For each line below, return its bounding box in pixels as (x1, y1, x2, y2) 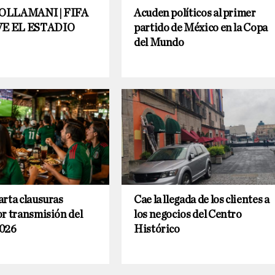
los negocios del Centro (134, 209, 242, 221)
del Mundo (134, 37, 184, 49)
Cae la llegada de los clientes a (134, 195, 269, 206)
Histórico (134, 224, 180, 236)
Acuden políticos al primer (134, 8, 256, 20)
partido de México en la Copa (134, 23, 268, 34)
